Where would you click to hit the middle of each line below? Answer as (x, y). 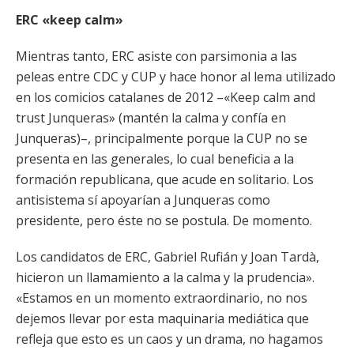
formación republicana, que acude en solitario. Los (165, 179)
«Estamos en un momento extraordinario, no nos (162, 298)
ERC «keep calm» (70, 20)
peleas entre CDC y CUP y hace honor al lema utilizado (176, 77)
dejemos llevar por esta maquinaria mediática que (162, 318)
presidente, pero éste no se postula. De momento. (164, 220)
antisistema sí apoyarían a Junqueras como (143, 200)
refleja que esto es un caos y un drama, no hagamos (169, 339)
